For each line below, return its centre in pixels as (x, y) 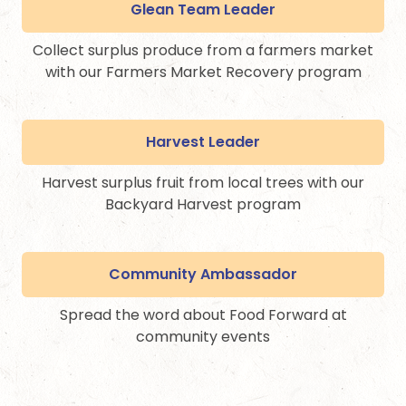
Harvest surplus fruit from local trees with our (203, 183)
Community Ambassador (203, 274)
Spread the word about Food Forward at (203, 315)
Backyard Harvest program (203, 204)
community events (203, 337)
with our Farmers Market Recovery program (203, 72)
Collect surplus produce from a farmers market (203, 50)
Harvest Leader (203, 142)
